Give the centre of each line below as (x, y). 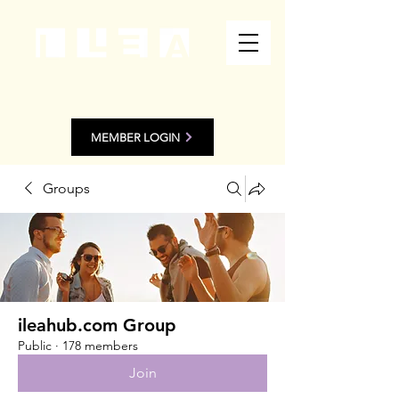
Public (35, 346)
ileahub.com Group (97, 325)
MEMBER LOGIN (135, 137)
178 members (100, 346)
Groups (66, 188)
